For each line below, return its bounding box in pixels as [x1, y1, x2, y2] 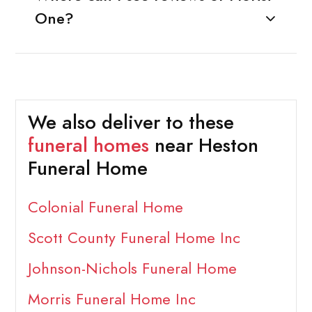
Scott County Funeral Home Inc [27, 227, 240, 249]
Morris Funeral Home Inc [27, 288, 196, 311]
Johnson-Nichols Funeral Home [27, 258, 237, 280]
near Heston [148, 132, 258, 159]
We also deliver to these [27, 109, 234, 136]
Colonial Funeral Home [27, 196, 183, 219]
